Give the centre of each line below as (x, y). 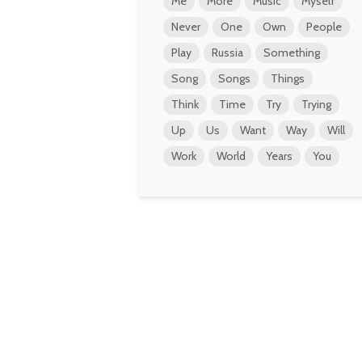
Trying (316, 104)
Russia (227, 53)
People (324, 27)
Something (292, 53)
